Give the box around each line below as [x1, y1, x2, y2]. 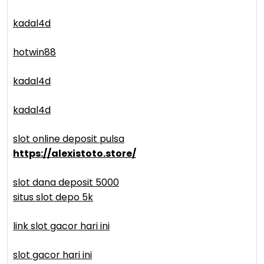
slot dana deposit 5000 [13, 175, 119, 189]
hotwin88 [13, 45, 56, 59]
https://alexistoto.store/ [13, 146, 136, 160]
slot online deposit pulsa [13, 131, 124, 146]
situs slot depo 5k [13, 190, 93, 204]
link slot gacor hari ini [13, 219, 110, 233]
